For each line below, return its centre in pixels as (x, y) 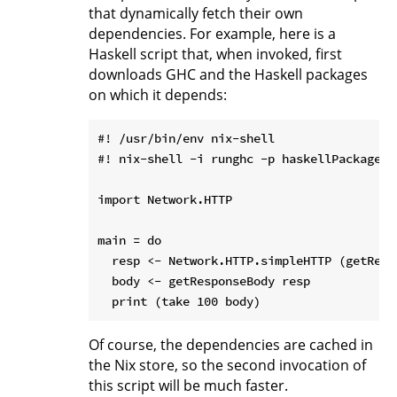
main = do (129, 240)
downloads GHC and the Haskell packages (228, 74)
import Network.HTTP (165, 199)
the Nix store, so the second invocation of (227, 365)
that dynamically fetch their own (196, 13)
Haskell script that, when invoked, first (215, 54)
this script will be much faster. (188, 385)
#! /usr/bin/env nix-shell (186, 138)
